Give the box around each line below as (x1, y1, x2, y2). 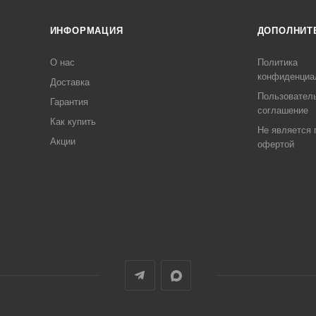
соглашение (257, 105, 308, 116)
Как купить (49, 116, 96, 127)
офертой (257, 139, 294, 150)
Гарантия (49, 97, 88, 107)
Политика (257, 57, 298, 68)
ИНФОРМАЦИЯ (49, 25, 123, 37)
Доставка (49, 77, 90, 87)
